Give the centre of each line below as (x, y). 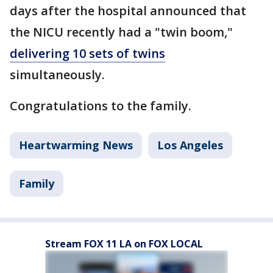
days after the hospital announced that (128, 10)
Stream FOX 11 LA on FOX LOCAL (124, 243)
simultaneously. (59, 74)
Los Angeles (190, 145)
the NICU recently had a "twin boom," (121, 32)
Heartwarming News (76, 145)
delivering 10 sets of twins (87, 53)
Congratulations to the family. (101, 105)
